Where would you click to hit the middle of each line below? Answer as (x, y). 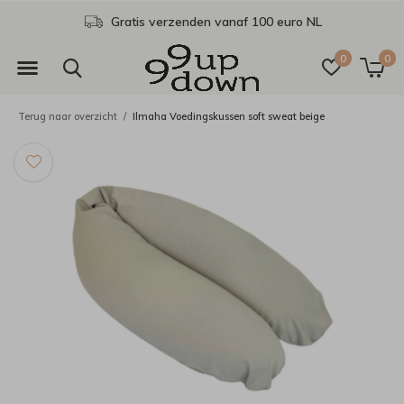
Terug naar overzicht (68, 116)
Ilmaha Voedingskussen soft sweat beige (229, 116)
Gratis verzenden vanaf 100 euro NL (214, 22)
